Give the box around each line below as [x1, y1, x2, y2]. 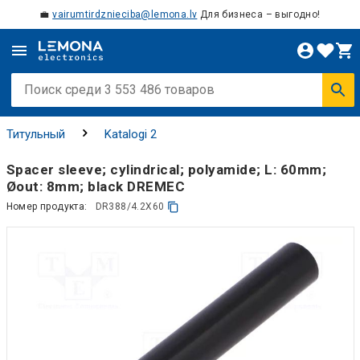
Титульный [6, 127, 65, 141]
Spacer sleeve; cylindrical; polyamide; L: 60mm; [6, 161, 326, 178]
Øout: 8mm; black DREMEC [6, 178, 185, 194]
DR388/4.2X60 [95, 201, 165, 212]
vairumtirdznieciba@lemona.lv [52, 9, 198, 20]
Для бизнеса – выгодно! [197, 9, 321, 20]
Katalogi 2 [104, 127, 157, 141]
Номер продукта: [6, 201, 88, 212]
